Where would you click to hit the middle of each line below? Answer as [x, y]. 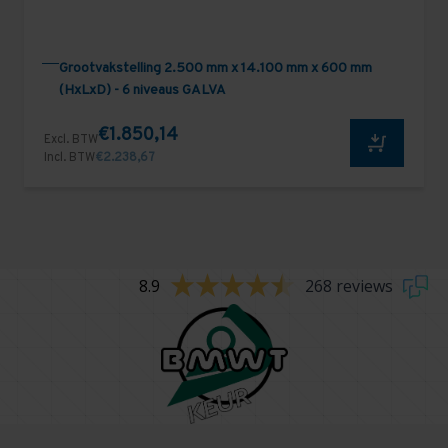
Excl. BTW [71, 139]
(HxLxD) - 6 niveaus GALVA [142, 91]
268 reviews [348, 286]
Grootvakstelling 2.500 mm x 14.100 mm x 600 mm [215, 69]
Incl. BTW [69, 157]
